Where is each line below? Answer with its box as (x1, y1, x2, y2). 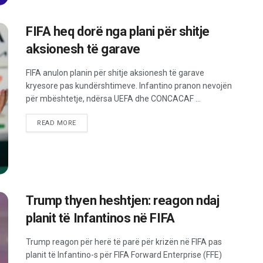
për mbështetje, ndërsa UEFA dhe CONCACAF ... (26, 94, 201, 104)
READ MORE (37, 119, 76, 127)
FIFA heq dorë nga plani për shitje (26, 24, 210, 39)
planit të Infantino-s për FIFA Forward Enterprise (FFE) (26, 249, 222, 259)
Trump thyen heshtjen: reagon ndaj (26, 193, 220, 208)
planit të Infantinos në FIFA (26, 210, 175, 225)
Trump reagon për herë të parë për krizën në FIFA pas (26, 237, 222, 247)
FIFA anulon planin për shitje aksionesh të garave (26, 68, 204, 78)
